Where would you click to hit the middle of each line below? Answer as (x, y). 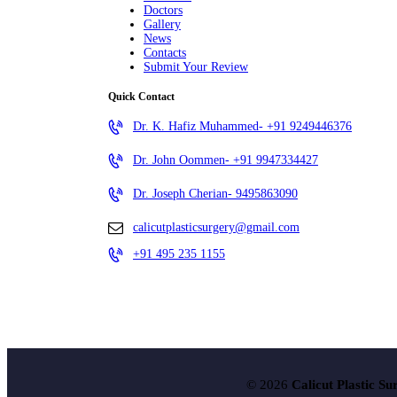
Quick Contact (141, 97)
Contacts (165, 52)
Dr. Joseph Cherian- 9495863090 (215, 194)
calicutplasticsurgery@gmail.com (216, 228)
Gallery (162, 24)
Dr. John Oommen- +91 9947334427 (226, 160)
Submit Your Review (196, 66)
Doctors (163, 10)
